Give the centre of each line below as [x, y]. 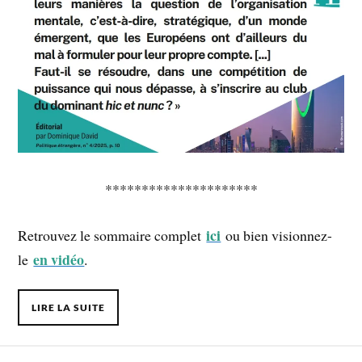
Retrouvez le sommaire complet [112, 236]
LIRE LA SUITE [69, 307]
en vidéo [59, 260]
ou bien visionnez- [277, 236]
